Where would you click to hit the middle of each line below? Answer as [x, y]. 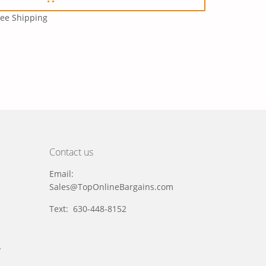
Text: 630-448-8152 [88, 209]
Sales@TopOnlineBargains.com [112, 187]
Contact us [72, 152]
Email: [62, 174]
